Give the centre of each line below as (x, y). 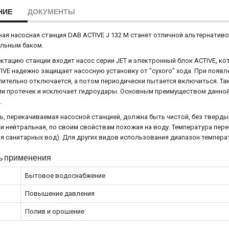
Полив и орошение (55, 211)
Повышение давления (60, 193)
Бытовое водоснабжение (65, 176)
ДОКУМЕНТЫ (51, 12)
